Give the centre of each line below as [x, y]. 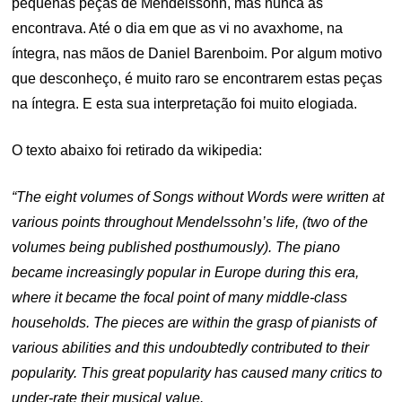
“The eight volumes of [83, 197]
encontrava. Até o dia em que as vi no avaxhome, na [178, 28]
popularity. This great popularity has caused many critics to [197, 373]
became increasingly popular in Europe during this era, [186, 272]
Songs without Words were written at [269, 197]
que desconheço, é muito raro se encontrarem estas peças [197, 79]
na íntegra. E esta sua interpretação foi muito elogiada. [185, 104]
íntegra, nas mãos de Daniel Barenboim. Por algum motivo [197, 53]
